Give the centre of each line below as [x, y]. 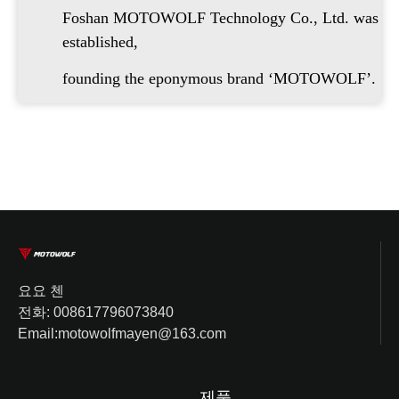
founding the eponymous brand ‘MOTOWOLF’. [219, 79]
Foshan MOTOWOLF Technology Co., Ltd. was [220, 17]
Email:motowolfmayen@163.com [122, 334]
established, [100, 41]
